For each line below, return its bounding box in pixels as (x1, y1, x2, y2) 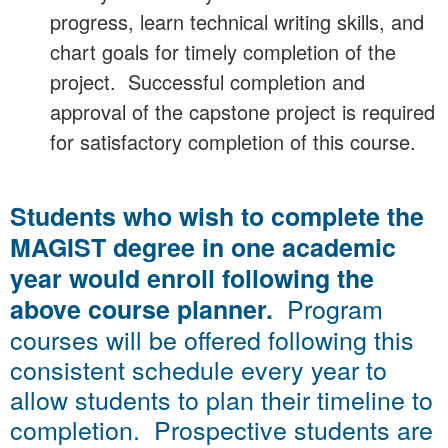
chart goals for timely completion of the (50, 37, 396, 67)
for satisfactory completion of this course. (50, 127, 416, 157)
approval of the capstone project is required (50, 97, 435, 127)
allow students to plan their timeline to (10, 380, 433, 417)
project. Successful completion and (50, 67, 365, 97)
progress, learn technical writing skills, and (50, 7, 424, 37)
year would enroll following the (10, 259, 374, 296)
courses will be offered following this (10, 320, 414, 357)
